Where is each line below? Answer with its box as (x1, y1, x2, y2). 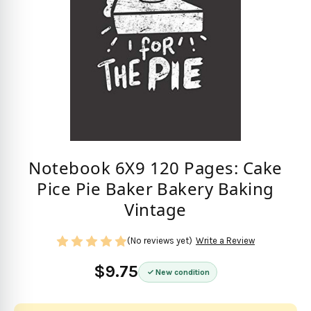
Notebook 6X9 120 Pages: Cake (28, 156, 283, 180)
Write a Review (195, 235, 255, 246)
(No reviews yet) (127, 235, 192, 246)
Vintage (124, 198, 187, 221)
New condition (155, 267, 210, 277)
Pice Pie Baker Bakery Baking (37, 177, 274, 201)
